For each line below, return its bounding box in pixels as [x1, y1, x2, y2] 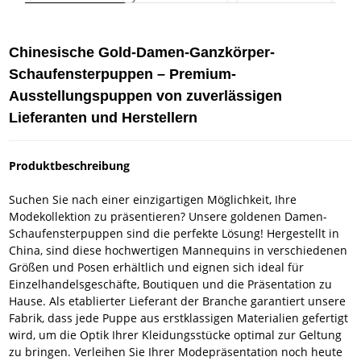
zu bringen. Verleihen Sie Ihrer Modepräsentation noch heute [9, 344, 343, 359]
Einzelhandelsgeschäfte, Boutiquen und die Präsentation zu [9, 276, 333, 292]
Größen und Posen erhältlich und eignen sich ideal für [9, 259, 305, 275]
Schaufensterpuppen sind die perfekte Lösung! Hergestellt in [9, 226, 340, 241]
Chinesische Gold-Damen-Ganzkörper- [9, 44, 276, 60]
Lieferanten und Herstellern [9, 110, 198, 126]
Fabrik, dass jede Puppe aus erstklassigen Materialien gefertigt [9, 310, 349, 326]
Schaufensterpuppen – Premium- [9, 66, 237, 82]
